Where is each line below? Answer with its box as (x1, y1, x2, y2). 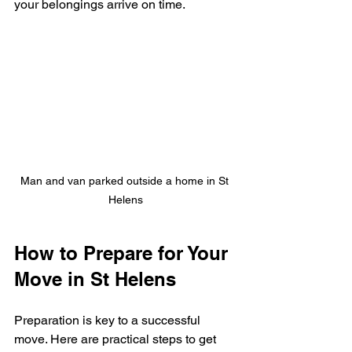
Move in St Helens (14, 267, 176, 290)
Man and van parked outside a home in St (20, 174, 232, 187)
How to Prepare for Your (14, 241, 233, 264)
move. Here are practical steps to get (14, 331, 219, 346)
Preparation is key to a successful (14, 312, 203, 328)
